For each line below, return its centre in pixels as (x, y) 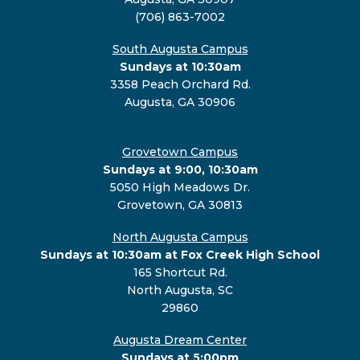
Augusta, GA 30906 (180, 102)
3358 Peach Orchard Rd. (180, 84)
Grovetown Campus (180, 151)
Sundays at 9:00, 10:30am (180, 169)
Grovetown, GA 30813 (180, 205)
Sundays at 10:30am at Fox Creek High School (180, 254)
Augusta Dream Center (180, 340)
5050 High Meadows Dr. (180, 187)
